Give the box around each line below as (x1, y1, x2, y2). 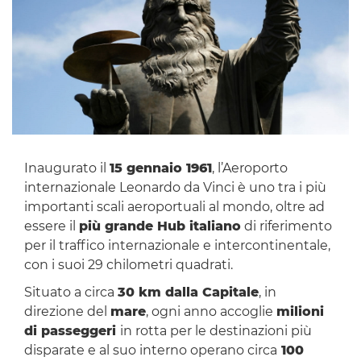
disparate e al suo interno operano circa (23, 342, 277, 359)
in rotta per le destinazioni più (119, 323, 312, 339)
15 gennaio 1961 (109, 160, 212, 176)
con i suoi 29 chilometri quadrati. (23, 257, 233, 273)
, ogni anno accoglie (145, 304, 276, 320)
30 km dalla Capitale (117, 284, 259, 301)
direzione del (23, 304, 110, 320)
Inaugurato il (23, 160, 110, 176)
